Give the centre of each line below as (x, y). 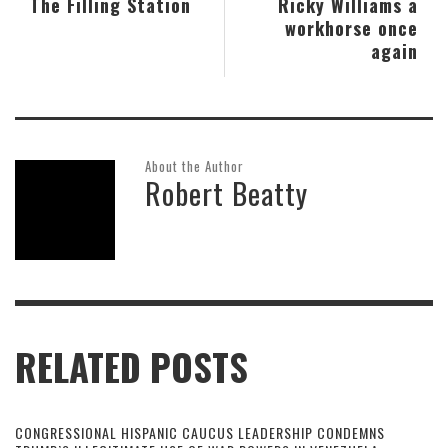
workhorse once (351, 27)
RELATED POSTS (131, 367)
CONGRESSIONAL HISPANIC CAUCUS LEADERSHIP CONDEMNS (200, 432)
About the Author (194, 166)
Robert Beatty (226, 192)
